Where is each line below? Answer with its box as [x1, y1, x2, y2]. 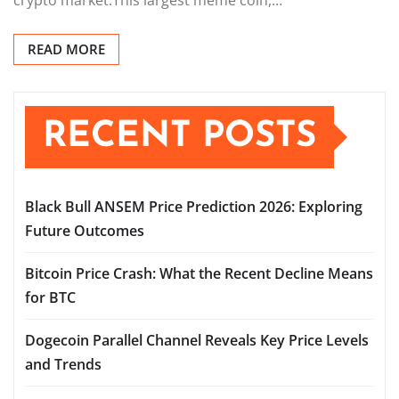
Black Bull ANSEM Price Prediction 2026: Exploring [25, 196, 362, 216]
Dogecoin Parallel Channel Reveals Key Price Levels [25, 330, 369, 350]
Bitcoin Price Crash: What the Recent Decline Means [25, 263, 373, 283]
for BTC [25, 287, 76, 307]
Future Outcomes [25, 220, 144, 240]
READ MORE [28, 39, 105, 58]
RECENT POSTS [43, 118, 316, 155]
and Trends [25, 354, 102, 374]
